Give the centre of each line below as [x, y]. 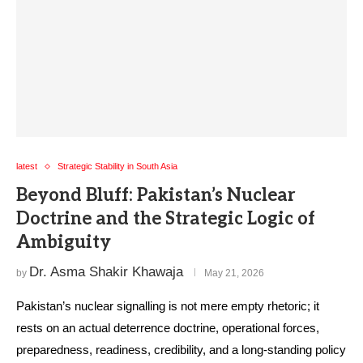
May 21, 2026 [234, 273]
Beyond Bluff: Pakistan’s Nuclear [156, 195]
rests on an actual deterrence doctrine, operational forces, [168, 328]
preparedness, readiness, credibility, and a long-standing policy [181, 350]
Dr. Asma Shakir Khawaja [106, 272]
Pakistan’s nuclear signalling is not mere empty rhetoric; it [168, 306]
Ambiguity [64, 242]
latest [27, 166]
